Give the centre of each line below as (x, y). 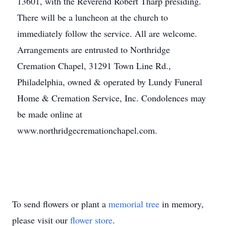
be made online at (50, 114)
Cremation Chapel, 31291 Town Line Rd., (94, 66)
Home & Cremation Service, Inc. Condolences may (111, 98)
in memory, (182, 204)
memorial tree (134, 204)
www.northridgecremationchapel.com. (87, 130)
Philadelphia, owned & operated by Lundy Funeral (110, 82)
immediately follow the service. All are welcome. (107, 33)
